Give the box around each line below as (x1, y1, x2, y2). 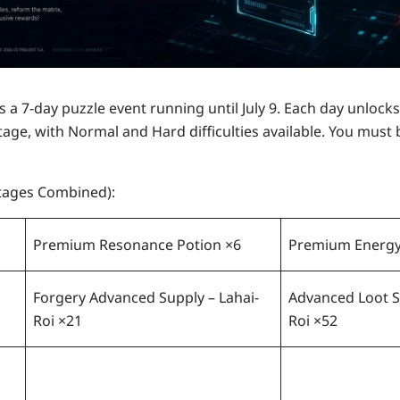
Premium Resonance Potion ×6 (33, 235, 241, 255)
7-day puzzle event (21, 98, 146, 119)
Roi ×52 (288, 311, 337, 331)
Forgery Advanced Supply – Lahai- (33, 287, 259, 308)
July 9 (242, 98, 277, 119)
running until (146, 98, 242, 119)
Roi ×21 (33, 311, 82, 331)
